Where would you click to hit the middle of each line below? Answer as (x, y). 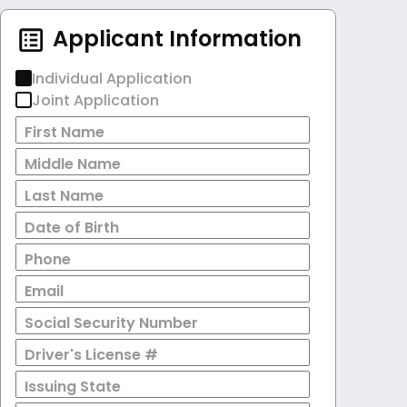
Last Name (64, 195)
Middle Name (73, 164)
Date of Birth (72, 227)
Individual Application (112, 79)
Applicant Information (174, 39)
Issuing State (73, 386)
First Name (65, 132)
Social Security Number (111, 323)
